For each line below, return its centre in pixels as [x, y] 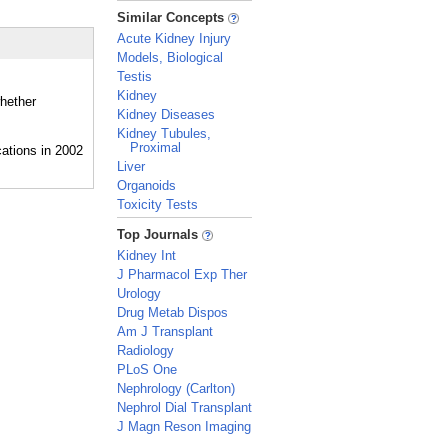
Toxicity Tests [157, 204]
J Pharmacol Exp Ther [182, 274]
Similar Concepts [172, 17]
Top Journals [159, 234]
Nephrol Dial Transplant [184, 407]
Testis [134, 76]
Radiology [145, 350]
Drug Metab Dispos [172, 312]
